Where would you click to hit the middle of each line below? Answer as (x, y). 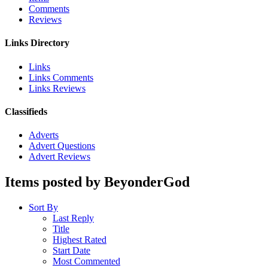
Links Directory (37, 43)
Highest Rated (80, 240)
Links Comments (61, 77)
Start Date (71, 251)
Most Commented (86, 261)
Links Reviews (57, 88)
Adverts (44, 135)
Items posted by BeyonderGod (97, 182)
